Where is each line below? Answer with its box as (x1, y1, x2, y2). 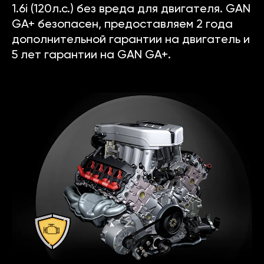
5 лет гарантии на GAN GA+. (12, 49, 171, 62)
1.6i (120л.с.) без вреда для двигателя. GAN (12, 4, 250, 16)
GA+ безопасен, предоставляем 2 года (12, 19, 233, 31)
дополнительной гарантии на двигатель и (12, 34, 250, 47)
